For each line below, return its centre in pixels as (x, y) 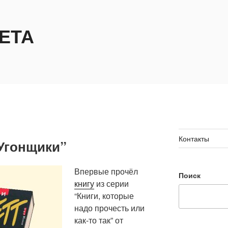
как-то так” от (99, 220)
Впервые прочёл (106, 172)
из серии (111, 184)
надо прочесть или (109, 208)
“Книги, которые (104, 196)
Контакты (194, 138)
